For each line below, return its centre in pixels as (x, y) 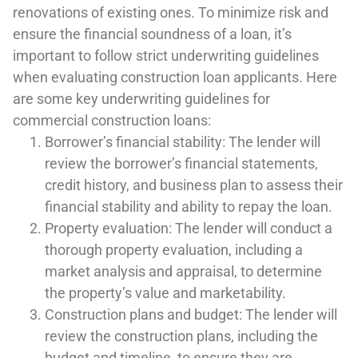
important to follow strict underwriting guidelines (166, 56)
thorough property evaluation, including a (174, 250)
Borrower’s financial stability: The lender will (183, 142)
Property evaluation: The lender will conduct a (189, 229)
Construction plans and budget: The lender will (191, 315)
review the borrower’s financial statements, (181, 164)
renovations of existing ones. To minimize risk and (171, 13)
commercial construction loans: (112, 121)
